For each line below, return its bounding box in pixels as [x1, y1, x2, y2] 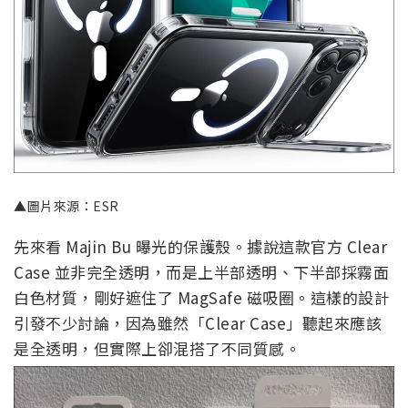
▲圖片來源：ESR [14, 197, 119, 216]
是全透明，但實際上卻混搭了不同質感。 [14, 337, 301, 361]
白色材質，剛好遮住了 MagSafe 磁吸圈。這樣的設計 [14, 286, 390, 310]
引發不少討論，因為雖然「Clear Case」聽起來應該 [14, 311, 382, 335]
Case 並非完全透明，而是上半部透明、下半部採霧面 [14, 260, 389, 284]
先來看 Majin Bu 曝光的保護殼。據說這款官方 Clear [14, 235, 387, 259]
